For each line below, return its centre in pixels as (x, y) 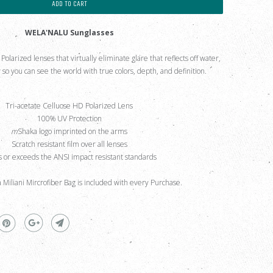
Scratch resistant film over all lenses (69, 144)
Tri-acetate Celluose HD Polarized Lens (69, 106)
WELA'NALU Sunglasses (69, 33)
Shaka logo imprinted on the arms (73, 131)
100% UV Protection (69, 119)
